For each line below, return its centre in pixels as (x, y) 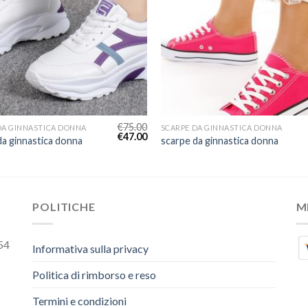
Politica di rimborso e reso (95, 274)
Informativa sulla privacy (91, 248)
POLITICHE (64, 207)
